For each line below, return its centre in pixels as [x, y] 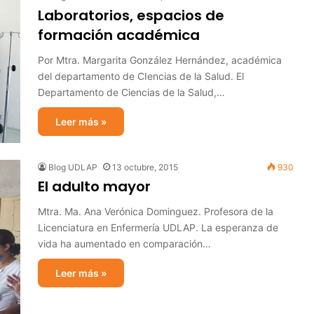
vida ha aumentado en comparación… [124, 244]
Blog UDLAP [73, 167]
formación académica [119, 35]
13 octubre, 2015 [145, 167]
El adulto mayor [94, 186]
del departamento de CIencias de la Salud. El [141, 76]
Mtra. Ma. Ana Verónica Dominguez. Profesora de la [156, 211]
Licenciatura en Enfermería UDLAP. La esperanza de [158, 227]
